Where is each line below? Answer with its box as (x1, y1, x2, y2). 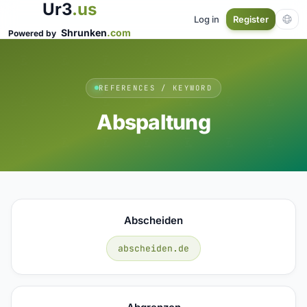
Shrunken (61, 27, 107, 38)
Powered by (8, 28, 58, 38)
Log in (194, 13, 219, 25)
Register (233, 14, 269, 25)
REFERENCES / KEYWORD (98, 82, 213, 93)
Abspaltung (97, 109, 210, 134)
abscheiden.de (118, 242, 189, 254)
